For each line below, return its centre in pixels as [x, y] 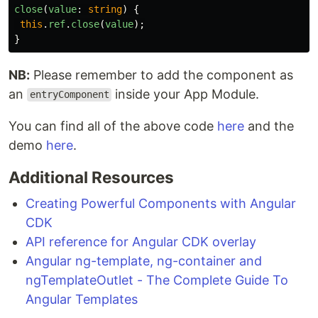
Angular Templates [82, 299]
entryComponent [69, 95]
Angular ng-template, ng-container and [144, 261]
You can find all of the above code [113, 126]
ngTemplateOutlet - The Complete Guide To [157, 280]
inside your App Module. [186, 94]
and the [269, 126]
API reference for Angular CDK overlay [141, 241]
